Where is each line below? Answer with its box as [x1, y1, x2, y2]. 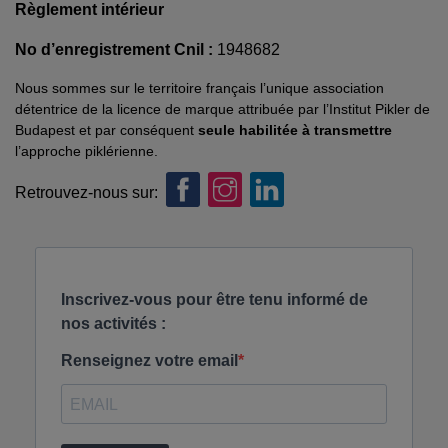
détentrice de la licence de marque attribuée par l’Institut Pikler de [15, 101, 430, 117]
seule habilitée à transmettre [198, 122, 392, 138]
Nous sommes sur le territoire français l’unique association [15, 80, 384, 96]
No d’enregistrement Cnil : [15, 41, 217, 58]
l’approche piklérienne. [15, 143, 158, 159]
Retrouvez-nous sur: [15, 183, 158, 201]
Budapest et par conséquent [15, 122, 198, 138]
